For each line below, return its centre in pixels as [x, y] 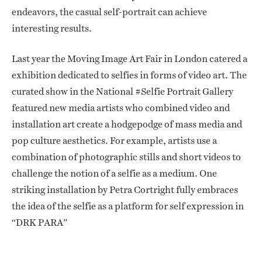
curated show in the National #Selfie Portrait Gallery [123, 92]
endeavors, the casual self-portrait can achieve [109, 12]
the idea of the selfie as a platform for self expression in [128, 206]
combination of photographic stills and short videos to [126, 157]
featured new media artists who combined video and [121, 108]
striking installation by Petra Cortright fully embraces [125, 190]
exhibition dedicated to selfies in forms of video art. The [129, 75]
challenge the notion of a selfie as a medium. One [114, 174]
